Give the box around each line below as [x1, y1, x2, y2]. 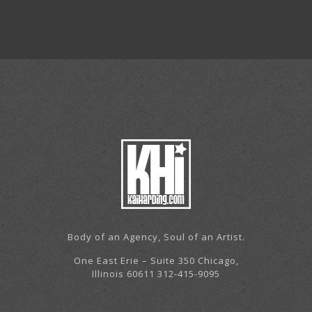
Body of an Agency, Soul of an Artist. [67, 231, 245, 244]
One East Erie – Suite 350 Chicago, [73, 254, 239, 267]
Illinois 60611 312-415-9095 [92, 267, 220, 281]
